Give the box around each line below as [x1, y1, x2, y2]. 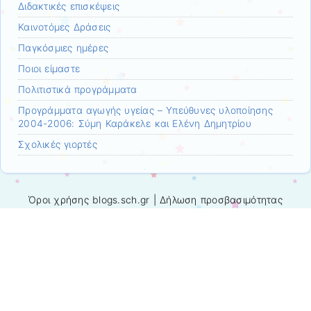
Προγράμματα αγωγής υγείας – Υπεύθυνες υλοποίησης [18, 104, 273, 116]
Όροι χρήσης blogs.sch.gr [28, 193, 150, 205]
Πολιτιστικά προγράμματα [18, 83, 137, 95]
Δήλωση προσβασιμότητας [159, 193, 283, 205]
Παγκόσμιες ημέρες [18, 42, 109, 53]
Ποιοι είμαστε [18, 62, 81, 74]
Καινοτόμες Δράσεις [18, 21, 111, 33]
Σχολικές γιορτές [18, 138, 97, 150]
